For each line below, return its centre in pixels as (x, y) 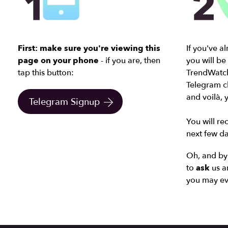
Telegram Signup (64, 102)
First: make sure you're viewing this (89, 48)
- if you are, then (130, 61)
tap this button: (46, 73)
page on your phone (59, 61)
